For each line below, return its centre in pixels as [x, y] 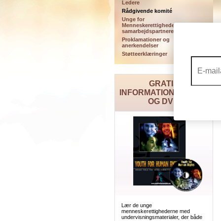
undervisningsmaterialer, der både [162, 217]
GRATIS [164, 84]
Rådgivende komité [147, 11]
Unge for [133, 19]
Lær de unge [136, 205]
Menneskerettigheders [150, 25]
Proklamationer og [146, 39]
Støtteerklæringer [144, 54]
